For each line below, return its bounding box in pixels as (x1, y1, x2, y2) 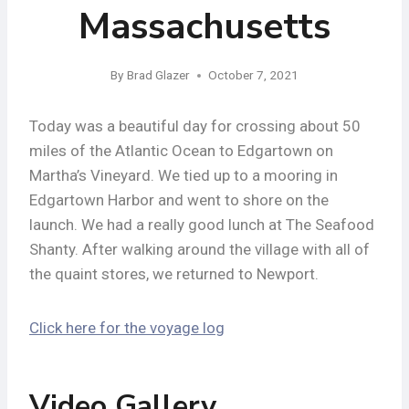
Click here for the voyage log (29, 319, 225, 338)
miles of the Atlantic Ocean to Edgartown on (29, 142, 333, 161)
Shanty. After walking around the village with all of (29, 240, 370, 259)
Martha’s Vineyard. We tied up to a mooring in (29, 166, 338, 185)
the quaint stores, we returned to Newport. (29, 265, 319, 284)
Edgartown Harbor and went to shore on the (29, 191, 329, 210)
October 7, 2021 (207, 68, 299, 83)
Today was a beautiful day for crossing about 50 (29, 117, 361, 136)
